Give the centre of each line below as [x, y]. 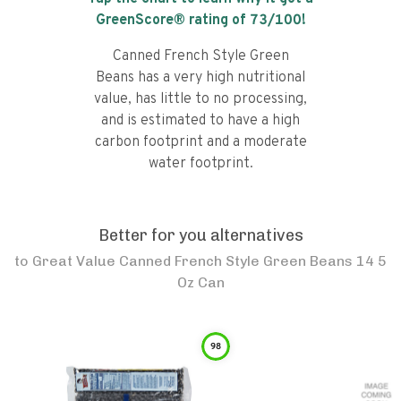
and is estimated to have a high [200, 121]
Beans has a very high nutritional [200, 78]
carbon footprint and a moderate [200, 142]
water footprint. [200, 164]
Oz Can [200, 282]
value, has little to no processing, [200, 99]
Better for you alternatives [200, 235]
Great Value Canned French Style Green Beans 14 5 [209, 261]
